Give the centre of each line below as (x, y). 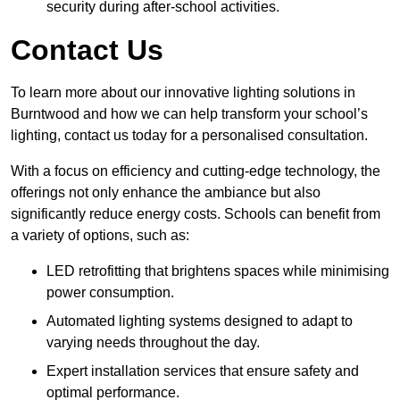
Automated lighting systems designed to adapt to (200, 321)
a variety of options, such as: (100, 235)
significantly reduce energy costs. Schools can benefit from (196, 213)
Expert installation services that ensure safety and (203, 371)
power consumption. (110, 292)
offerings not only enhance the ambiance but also (166, 192)
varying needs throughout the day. (153, 342)
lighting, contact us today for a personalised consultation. (189, 135)
